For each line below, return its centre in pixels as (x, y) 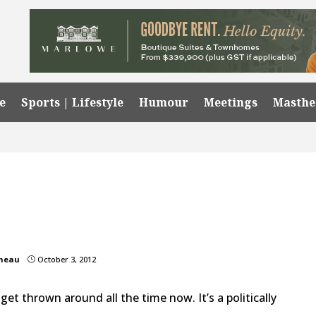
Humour (164, 102)
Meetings (231, 102)
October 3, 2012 (66, 259)
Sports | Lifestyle (73, 102)
